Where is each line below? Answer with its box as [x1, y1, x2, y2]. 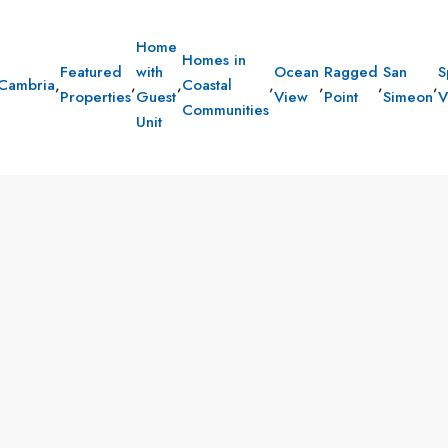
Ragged [324, 61, 378, 83]
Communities [182, 98, 269, 121]
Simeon [383, 86, 433, 108]
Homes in [182, 48, 246, 71]
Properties [60, 86, 131, 108]
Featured [60, 61, 122, 83]
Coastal [182, 73, 232, 96]
